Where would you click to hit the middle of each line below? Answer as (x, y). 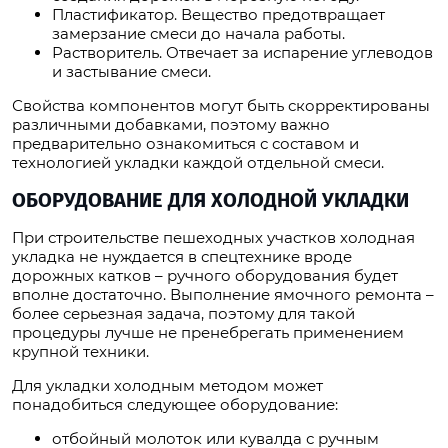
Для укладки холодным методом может (167, 386)
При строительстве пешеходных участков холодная (213, 238)
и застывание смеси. (131, 72)
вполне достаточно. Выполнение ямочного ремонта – (223, 295)
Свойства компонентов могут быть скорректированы (221, 106)
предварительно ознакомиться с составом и (185, 144)
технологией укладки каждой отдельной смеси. (198, 163)
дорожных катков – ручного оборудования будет (205, 276)
